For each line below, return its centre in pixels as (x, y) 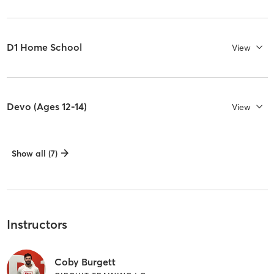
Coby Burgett (85, 261)
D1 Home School (44, 47)
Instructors (37, 224)
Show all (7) (34, 154)
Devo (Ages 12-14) (46, 107)
